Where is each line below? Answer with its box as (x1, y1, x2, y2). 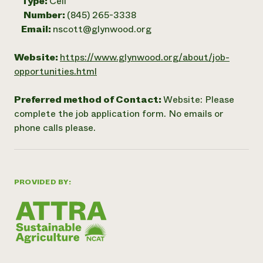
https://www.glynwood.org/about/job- (60, 50, 230, 64)
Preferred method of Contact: (14, 93, 163, 106)
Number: (23, 8, 67, 22)
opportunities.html (14, 65, 97, 78)
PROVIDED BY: (14, 177, 71, 187)
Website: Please (163, 93, 234, 106)
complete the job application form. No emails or (14, 107, 224, 120)
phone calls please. (14, 121, 96, 134)
